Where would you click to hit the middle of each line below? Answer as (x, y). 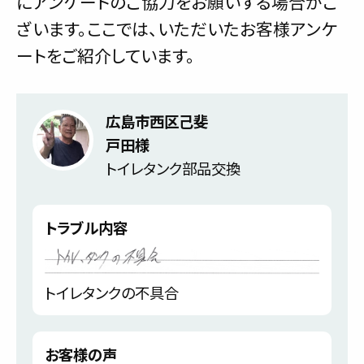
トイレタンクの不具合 (112, 292)
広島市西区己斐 (157, 121)
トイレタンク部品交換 (173, 169)
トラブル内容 (86, 228)
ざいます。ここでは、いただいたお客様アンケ (177, 29)
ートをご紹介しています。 (106, 56)
